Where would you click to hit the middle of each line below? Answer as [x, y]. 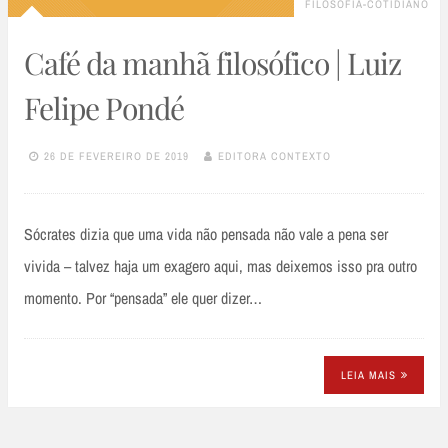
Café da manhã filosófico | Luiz [212, 63]
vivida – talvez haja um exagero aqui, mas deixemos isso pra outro [220, 266]
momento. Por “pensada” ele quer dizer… [143, 298]
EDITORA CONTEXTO [274, 155]
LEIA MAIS [368, 374]
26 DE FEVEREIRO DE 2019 [116, 155]
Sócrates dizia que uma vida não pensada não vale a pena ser [206, 234]
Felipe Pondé [104, 108]
